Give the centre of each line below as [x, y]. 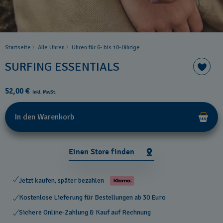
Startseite [18, 48]
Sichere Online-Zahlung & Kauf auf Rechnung [85, 212]
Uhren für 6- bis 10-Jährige [106, 48]
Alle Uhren [51, 48]
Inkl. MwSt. [45, 92]
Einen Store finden [102, 152]
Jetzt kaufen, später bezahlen [62, 180]
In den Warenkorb [45, 117]
